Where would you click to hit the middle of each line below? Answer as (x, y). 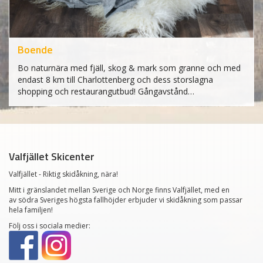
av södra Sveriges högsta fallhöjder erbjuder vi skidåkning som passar (126, 200)
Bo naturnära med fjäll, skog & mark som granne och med (129, 68)
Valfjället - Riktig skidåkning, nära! (63, 174)
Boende (35, 49)
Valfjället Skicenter (52, 156)
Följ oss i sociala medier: (50, 225)
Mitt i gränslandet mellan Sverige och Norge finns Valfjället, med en (119, 190)
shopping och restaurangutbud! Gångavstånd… (106, 91)
